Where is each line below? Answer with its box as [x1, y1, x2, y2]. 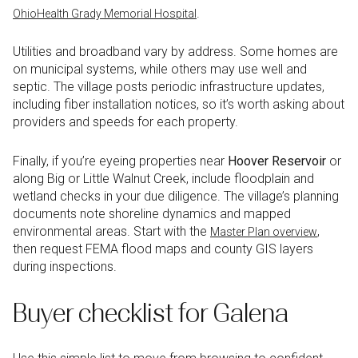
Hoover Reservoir [228, 153, 326, 169]
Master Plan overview [210, 225, 317, 238]
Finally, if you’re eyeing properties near [13, 153, 228, 169]
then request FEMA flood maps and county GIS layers [13, 241, 313, 257]
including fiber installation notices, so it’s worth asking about [13, 97, 344, 113]
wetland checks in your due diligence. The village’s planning [13, 188, 339, 204]
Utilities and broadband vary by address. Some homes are [13, 44, 338, 60]
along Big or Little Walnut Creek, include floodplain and [13, 170, 314, 186]
